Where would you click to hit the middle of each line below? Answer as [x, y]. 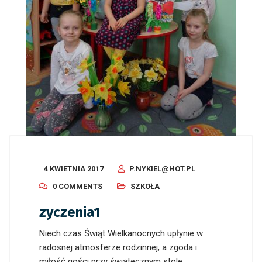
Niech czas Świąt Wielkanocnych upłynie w [121, 234]
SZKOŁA [145, 187]
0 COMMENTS [77, 187]
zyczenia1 [70, 213]
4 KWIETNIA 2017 [74, 169]
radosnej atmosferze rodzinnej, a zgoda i [118, 248]
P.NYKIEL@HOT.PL [162, 169]
